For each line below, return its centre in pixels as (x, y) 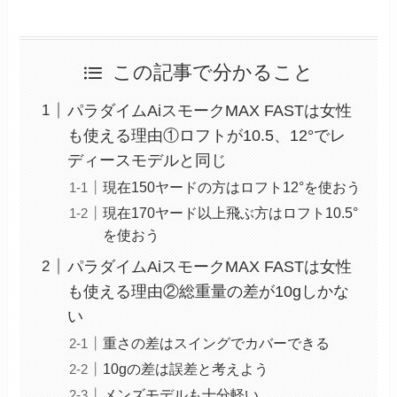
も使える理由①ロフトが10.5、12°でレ (207, 135)
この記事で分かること (213, 72)
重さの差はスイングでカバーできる (217, 343)
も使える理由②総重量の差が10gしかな (209, 291)
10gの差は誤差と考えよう (186, 368)
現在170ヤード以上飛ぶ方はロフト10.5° (231, 212)
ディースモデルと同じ (148, 160)
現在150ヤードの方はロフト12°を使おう (232, 187)
